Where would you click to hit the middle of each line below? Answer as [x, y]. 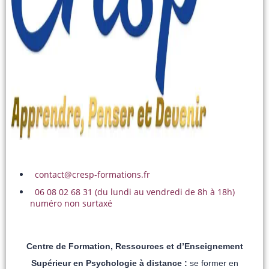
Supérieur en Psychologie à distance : [109, 263]
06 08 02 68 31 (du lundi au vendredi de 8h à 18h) [135, 192]
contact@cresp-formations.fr [92, 174]
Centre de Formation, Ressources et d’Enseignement [134, 246]
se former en [213, 263]
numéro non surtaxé [71, 203]
